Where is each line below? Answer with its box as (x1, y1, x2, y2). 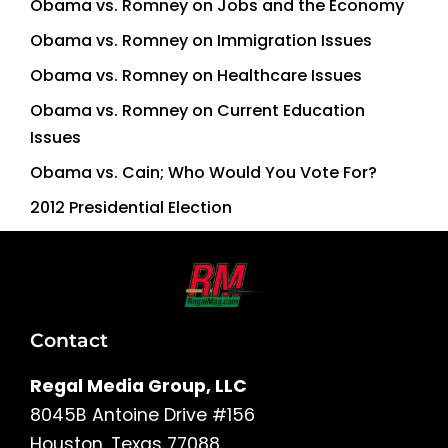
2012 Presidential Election (30, 195, 232, 219)
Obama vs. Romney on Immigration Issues (30, 28, 372, 52)
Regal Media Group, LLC (30, 374, 247, 399)
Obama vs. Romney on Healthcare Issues (30, 63, 362, 87)
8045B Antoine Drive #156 (30, 403, 255, 428)
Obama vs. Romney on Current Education (30, 98, 365, 122)
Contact (30, 328, 108, 353)
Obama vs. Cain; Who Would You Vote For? (30, 160, 377, 184)
